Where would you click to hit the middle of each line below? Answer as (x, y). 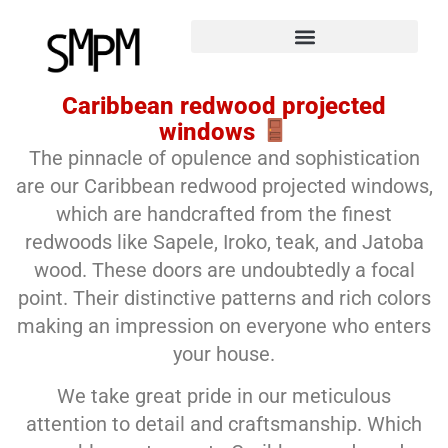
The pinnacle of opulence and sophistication (224, 157)
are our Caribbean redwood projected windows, (224, 185)
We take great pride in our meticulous (224, 396)
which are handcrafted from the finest (224, 213)
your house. (224, 353)
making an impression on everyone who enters (224, 325)
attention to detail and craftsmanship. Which (224, 424)
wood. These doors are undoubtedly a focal (224, 269)
